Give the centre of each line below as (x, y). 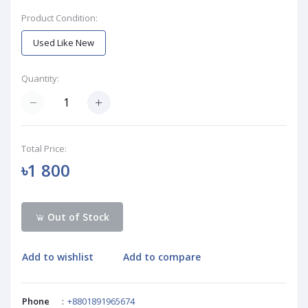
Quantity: (40, 78)
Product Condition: (59, 18)
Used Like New (64, 43)
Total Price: (44, 149)
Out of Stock (77, 217)
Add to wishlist (58, 257)
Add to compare (162, 257)
